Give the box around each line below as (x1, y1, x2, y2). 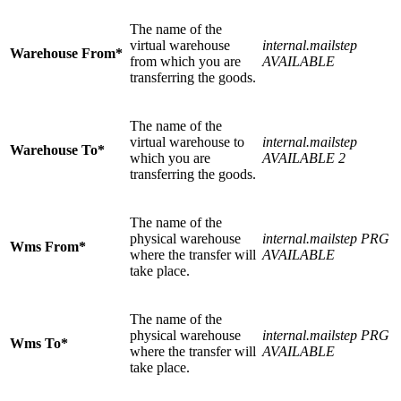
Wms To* (10, 336, 68, 352)
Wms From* (10, 239, 86, 255)
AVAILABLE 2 (262, 150, 346, 166)
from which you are (130, 54, 241, 70)
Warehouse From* (10, 46, 123, 62)
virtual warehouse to (130, 134, 244, 150)
